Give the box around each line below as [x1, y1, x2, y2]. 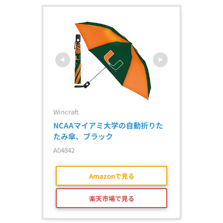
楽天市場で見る [89, 193, 134, 203]
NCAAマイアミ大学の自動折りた [53, 120, 163, 131]
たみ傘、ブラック [53, 131, 113, 142]
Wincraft [53, 107, 79, 117]
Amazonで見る [89, 171, 134, 181]
